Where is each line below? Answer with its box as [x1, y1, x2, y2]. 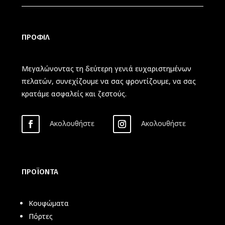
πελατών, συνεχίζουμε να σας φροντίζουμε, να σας [21, 76, 196, 86]
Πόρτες [28, 211, 53, 221]
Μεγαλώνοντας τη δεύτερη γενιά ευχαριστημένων [21, 63, 191, 73]
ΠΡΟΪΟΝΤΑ [21, 167, 58, 176]
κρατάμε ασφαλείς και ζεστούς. [21, 88, 127, 98]
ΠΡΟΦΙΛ [21, 32, 50, 42]
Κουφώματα [28, 198, 69, 208]
